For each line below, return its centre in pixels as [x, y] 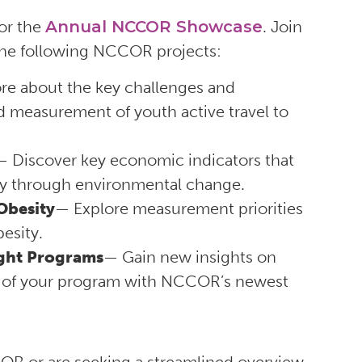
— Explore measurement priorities [179, 209]
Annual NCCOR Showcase [154, 27]
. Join [282, 27]
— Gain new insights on [190, 257]
